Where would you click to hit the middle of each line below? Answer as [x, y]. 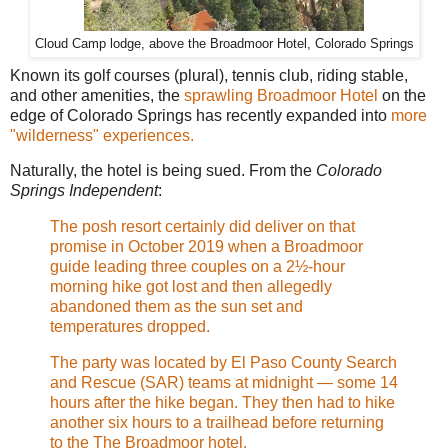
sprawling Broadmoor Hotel [283, 95]
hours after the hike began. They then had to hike [222, 403]
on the [404, 95]
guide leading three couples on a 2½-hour [197, 267]
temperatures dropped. [130, 327]
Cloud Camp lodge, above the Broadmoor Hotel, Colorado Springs [224, 43]
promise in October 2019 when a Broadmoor [206, 247]
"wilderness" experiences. [102, 135]
